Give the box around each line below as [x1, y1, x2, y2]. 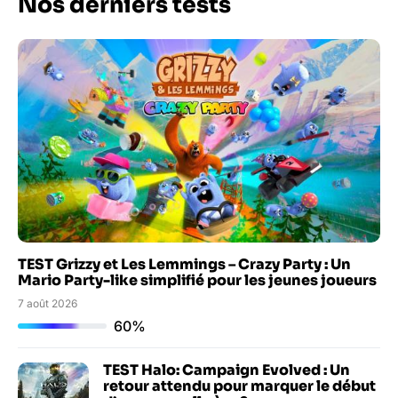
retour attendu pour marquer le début [103, 376, 376, 395]
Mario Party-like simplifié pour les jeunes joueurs [18, 270, 377, 290]
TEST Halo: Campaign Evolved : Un [103, 360, 350, 379]
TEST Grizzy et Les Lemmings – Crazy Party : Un [18, 254, 351, 274]
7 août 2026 [18, 296, 77, 310]
